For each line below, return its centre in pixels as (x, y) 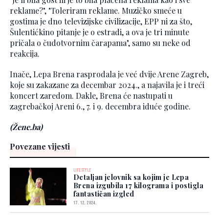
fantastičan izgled (104, 194)
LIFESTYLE (82, 170)
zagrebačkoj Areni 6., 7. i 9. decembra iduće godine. (100, 107)
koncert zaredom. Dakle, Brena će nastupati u (91, 96)
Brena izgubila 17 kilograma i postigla (138, 186)
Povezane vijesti (40, 147)
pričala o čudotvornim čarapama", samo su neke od (100, 43)
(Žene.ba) (26, 127)
